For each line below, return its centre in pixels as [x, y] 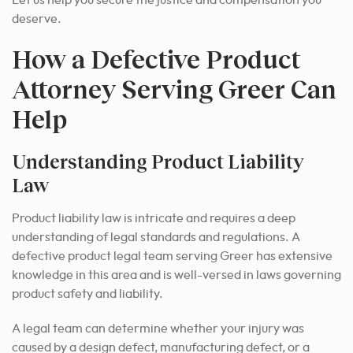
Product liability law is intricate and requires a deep [154, 219]
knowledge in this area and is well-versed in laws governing [176, 275]
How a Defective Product [156, 59]
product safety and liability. [87, 294]
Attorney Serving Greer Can [174, 89]
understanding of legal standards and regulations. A [156, 238]
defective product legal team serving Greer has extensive [172, 256]
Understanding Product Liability [158, 162]
